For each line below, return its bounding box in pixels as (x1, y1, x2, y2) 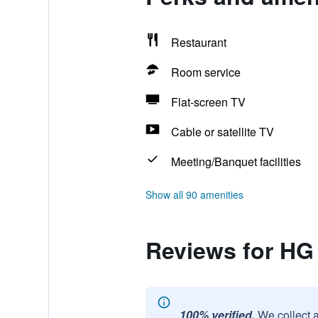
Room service (170, 64, 241, 80)
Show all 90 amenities (145, 187, 243, 202)
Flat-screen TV (170, 94, 246, 110)
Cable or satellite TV (170, 124, 274, 140)
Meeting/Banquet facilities (170, 153, 301, 170)
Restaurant (170, 34, 226, 50)
